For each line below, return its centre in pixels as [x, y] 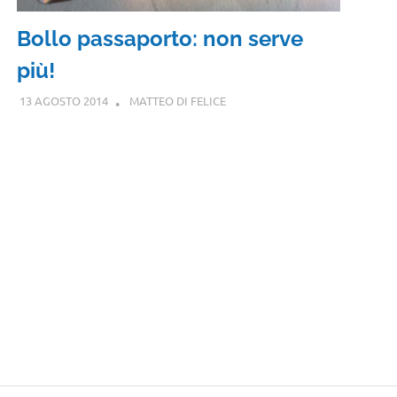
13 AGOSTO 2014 [63, 101]
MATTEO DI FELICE [177, 101]
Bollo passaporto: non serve [160, 38]
